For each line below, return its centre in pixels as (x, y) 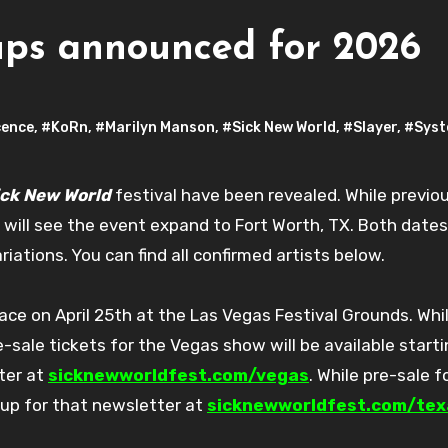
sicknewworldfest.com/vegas (178, 374)
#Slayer (370, 127)
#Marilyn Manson (155, 127)
